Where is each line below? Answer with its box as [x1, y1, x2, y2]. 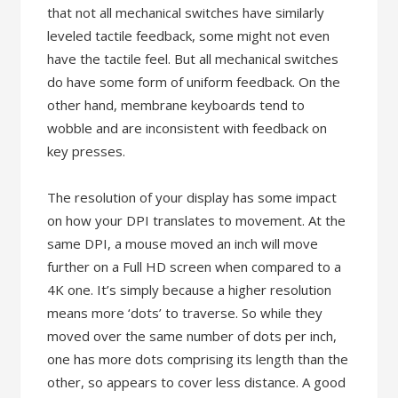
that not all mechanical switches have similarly [47, 4, 325, 21]
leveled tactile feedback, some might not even [47, 27, 330, 44]
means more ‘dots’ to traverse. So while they [47, 304, 323, 322]
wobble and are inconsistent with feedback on [47, 119, 328, 137]
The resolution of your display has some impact [47, 188, 338, 206]
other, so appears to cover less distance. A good [47, 373, 346, 391]
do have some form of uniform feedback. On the [47, 73, 341, 91]
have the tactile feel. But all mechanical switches [47, 50, 339, 68]
